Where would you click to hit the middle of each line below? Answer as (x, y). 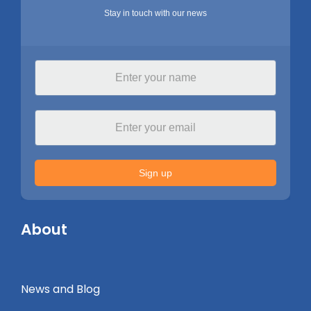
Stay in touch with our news (155, 14)
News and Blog (60, 289)
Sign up (155, 173)
